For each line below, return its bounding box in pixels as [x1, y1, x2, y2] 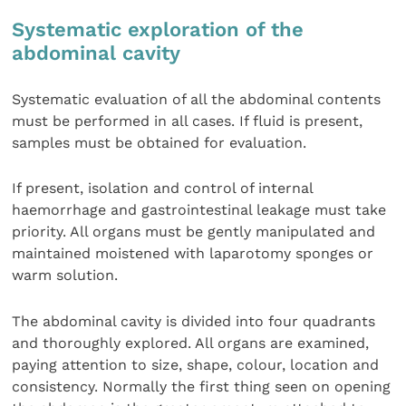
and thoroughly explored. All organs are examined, [12, 333, 370, 352]
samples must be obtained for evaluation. [12, 133, 307, 151]
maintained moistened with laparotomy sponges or [12, 245, 374, 263]
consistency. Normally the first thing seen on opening [12, 377, 391, 395]
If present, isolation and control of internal [12, 179, 314, 198]
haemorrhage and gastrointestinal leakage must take [12, 201, 387, 219]
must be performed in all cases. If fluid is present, [12, 111, 363, 130]
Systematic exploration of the [12, 17, 304, 41]
